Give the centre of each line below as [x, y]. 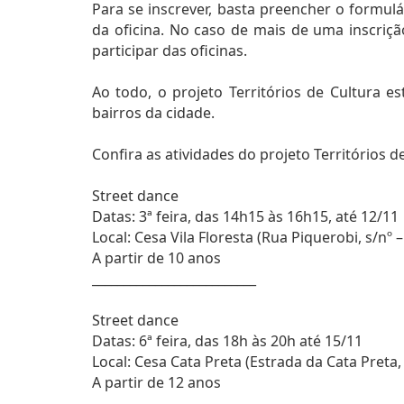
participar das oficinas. [170, 50]
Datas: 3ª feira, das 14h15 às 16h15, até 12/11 [245, 216]
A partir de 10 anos [158, 258]
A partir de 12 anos [158, 382]
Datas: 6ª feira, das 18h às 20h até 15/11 [227, 341]
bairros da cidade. [153, 113]
